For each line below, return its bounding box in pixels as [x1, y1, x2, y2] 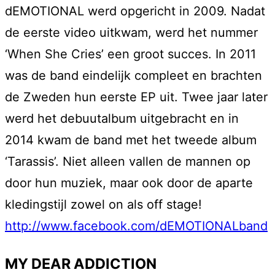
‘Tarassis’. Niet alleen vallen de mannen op [5, 154, 250, 169]
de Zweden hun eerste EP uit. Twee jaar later [5, 90, 268, 105]
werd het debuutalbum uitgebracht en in [5, 111, 239, 126]
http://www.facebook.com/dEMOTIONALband [5, 219, 268, 234]
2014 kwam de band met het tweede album [5, 133, 257, 148]
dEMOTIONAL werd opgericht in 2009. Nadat [5, 4, 265, 19]
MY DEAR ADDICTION [5, 254, 157, 273]
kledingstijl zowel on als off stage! [5, 197, 202, 212]
